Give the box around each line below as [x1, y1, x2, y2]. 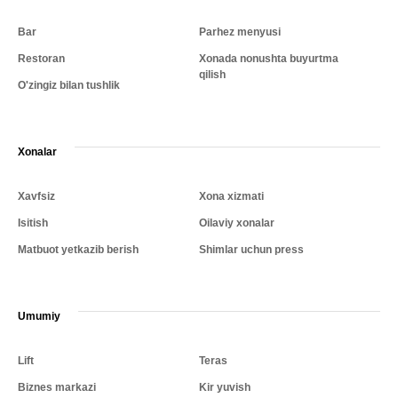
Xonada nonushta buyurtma [199, 52, 338, 66]
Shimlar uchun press [199, 243, 304, 257]
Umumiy [18, 310, 60, 323]
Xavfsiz [18, 190, 55, 203]
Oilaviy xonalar [199, 217, 275, 230]
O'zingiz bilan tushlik [18, 79, 120, 92]
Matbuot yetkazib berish [18, 243, 139, 257]
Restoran [18, 52, 65, 66]
